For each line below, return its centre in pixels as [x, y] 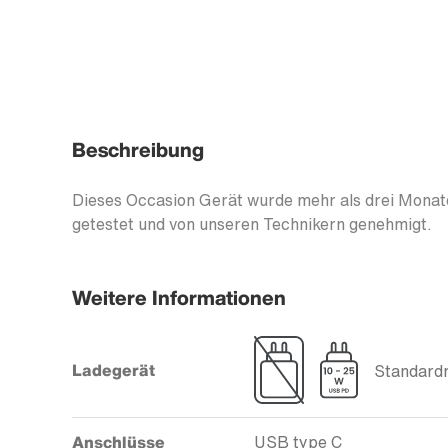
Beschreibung [138, 150]
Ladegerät [113, 370]
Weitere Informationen [179, 298]
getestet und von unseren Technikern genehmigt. [252, 224]
